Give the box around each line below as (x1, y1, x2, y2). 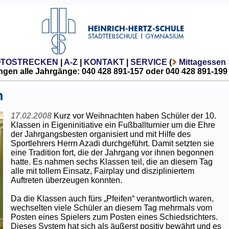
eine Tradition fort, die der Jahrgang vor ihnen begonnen (10, 148, 214, 157)
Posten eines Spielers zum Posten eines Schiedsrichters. (10, 212, 218, 221)
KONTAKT (83, 57, 124, 66)
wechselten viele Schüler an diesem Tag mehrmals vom (10, 203, 212, 212)
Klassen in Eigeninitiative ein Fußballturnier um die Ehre (10, 120, 215, 129)
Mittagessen (178, 57, 226, 66)
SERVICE (130, 57, 167, 66)
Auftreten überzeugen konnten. (10, 175, 122, 185)
